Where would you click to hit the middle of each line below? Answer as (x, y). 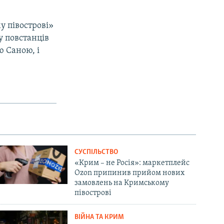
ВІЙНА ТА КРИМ (99, 217)
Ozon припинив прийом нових (130, 173)
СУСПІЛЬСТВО (96, 152)
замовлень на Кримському (122, 183)
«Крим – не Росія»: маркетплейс (132, 163)
